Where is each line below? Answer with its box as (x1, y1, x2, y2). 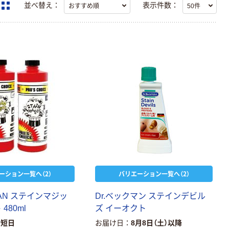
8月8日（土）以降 (131, 218, 182, 227)
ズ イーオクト (95, 203, 147, 213)
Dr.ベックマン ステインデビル (95, 191, 206, 200)
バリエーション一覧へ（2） (118, 169, 190, 178)
